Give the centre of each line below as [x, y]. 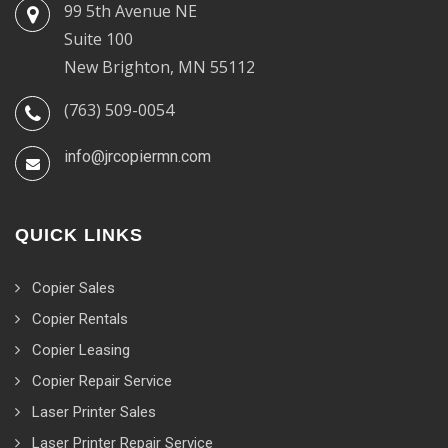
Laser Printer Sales [94, 411]
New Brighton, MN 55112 [159, 66]
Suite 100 [98, 38]
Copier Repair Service [102, 380]
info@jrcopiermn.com [137, 156]
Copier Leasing [81, 349]
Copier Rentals [80, 318]
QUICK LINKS [79, 234]
